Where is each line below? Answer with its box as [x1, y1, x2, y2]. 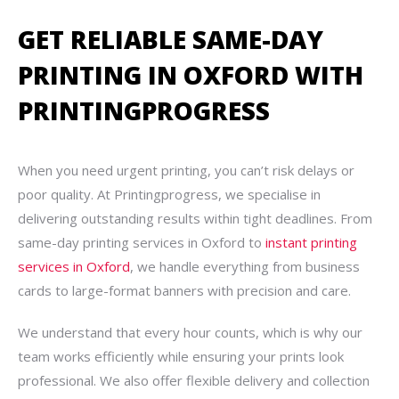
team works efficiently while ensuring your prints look [18, 347, 344, 365]
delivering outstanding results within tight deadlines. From [18, 209, 372, 227]
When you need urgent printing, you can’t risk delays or [18, 161, 354, 179]
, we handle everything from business [130, 257, 360, 275]
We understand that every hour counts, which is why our [18, 323, 362, 341]
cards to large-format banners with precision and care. [18, 281, 351, 299]
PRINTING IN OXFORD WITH [18, 58, 363, 92]
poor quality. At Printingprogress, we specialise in [18, 185, 321, 203]
